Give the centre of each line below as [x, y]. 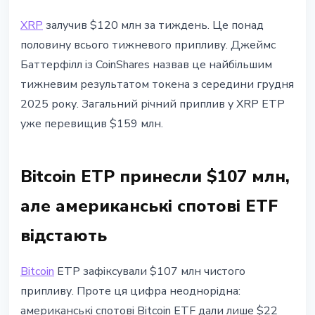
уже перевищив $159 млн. [92, 124]
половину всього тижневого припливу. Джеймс [148, 45]
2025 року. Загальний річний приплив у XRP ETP [153, 104]
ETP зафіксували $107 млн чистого [150, 272]
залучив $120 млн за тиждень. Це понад [153, 26]
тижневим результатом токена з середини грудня [157, 85]
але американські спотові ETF [149, 206]
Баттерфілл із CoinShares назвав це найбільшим [146, 65]
